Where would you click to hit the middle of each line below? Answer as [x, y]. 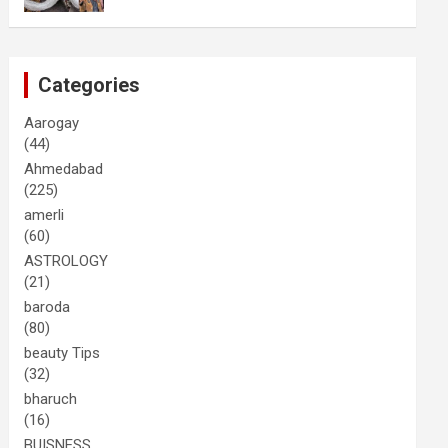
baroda [47, 307]
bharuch [51, 399]
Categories [89, 85]
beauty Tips [62, 353]
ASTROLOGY [66, 261]
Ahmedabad [64, 169]
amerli [44, 215]
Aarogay [52, 123]
